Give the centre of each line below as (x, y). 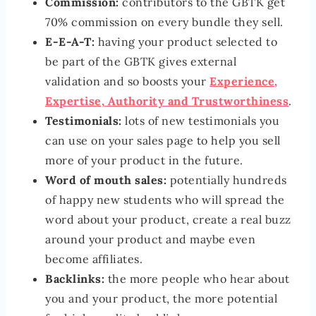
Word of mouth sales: (106, 180)
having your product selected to (186, 41)
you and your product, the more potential (161, 298)
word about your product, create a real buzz (168, 219)
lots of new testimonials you (200, 120)
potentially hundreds (227, 180)
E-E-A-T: (70, 41)
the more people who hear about (197, 278)
